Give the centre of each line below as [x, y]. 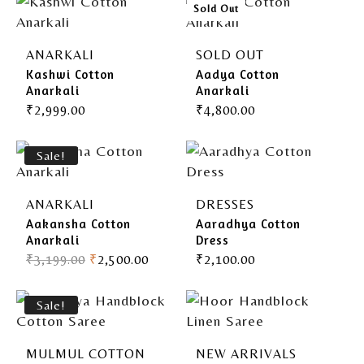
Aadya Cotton [238, 74]
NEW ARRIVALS [246, 354]
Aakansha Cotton [78, 223]
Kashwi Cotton [70, 74]
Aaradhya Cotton [248, 223]
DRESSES [225, 204]
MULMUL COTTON [86, 354]
